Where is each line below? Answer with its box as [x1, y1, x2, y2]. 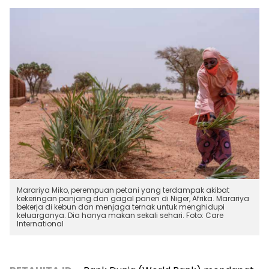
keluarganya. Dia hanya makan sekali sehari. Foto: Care [17, 210, 223, 221]
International [17, 219, 64, 229]
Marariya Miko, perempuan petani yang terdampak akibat [17, 185, 229, 196]
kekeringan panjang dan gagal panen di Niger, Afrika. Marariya [17, 193, 249, 204]
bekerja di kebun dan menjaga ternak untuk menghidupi [17, 202, 225, 213]
